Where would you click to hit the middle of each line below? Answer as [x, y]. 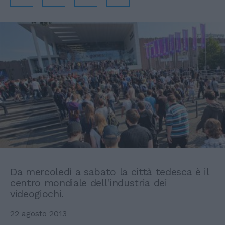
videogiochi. [37, 194]
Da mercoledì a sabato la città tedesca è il [109, 172]
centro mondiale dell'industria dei [89, 183]
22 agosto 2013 [38, 213]
